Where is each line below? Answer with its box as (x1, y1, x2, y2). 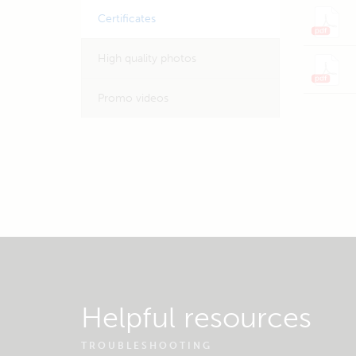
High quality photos (98, 52, 196, 65)
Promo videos (98, 91, 168, 105)
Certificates (98, 12, 156, 25)
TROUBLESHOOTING (81, 340, 212, 351)
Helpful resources (81, 300, 311, 335)
